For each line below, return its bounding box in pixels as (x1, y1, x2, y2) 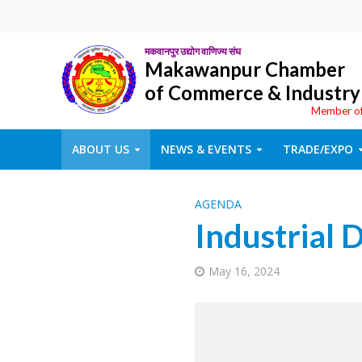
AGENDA (194, 196, 242, 212)
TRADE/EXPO (282, 141, 353, 157)
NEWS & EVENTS (160, 141, 251, 157)
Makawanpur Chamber (145, 57, 346, 81)
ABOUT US (71, 141, 129, 157)
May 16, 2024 (208, 263, 280, 279)
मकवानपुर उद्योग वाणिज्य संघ (145, 44, 242, 57)
